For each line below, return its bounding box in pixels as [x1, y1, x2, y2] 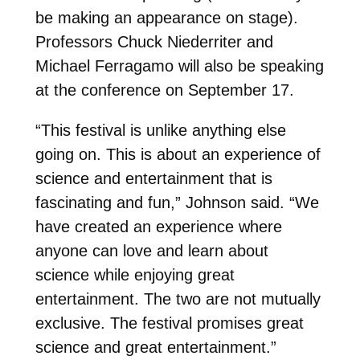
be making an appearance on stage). [35, 8, 298, 27]
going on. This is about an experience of [35, 145, 321, 163]
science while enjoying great [35, 265, 235, 284]
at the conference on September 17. [35, 80, 294, 99]
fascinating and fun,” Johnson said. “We [35, 193, 319, 211]
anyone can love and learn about [35, 241, 268, 260]
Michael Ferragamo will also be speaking [35, 56, 324, 75]
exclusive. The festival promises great [35, 313, 304, 332]
